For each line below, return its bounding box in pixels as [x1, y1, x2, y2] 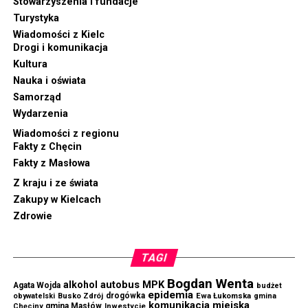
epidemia [147, 288, 193, 301]
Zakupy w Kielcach [12, 193, 101, 206]
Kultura [12, 58, 47, 70]
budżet [256, 280, 282, 290]
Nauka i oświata [12, 74, 86, 87]
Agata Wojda [12, 280, 60, 290]
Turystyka [12, 12, 59, 24]
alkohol [63, 278, 98, 290]
